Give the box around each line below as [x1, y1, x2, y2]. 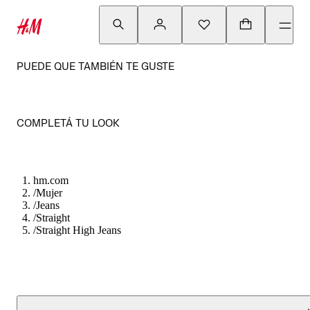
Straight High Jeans [36, 224, 121, 236]
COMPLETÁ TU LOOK [17, 117, 120, 129]
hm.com [33, 174, 69, 186]
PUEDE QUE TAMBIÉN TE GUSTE [17, 60, 174, 72]
